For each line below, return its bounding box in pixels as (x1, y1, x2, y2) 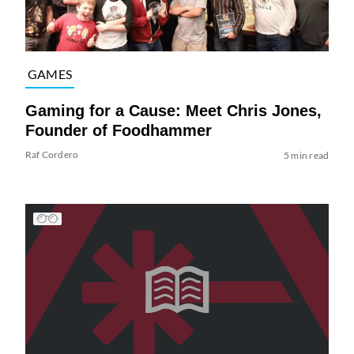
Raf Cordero (24, 149, 79, 161)
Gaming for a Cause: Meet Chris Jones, (24, 102, 322, 120)
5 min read (283, 149, 330, 162)
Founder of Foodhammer (24, 122, 212, 140)
